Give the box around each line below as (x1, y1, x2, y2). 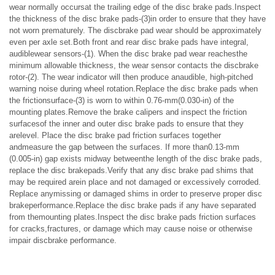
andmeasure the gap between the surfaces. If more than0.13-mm (9, 142, 239, 152)
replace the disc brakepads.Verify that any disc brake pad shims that (9, 165, 254, 175)
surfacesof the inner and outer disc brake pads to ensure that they (9, 118, 244, 128)
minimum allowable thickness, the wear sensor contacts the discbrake (9, 60, 258, 70)
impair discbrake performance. (9, 235, 117, 245)
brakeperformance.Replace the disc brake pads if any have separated (9, 200, 256, 210)
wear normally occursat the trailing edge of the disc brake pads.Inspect (9, 2, 261, 12)
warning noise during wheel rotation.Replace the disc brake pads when (9, 83, 258, 93)
